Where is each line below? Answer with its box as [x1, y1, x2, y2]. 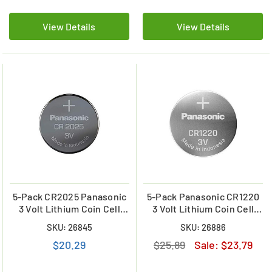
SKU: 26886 [180, 222, 226, 233]
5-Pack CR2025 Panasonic [12, 191, 127, 203]
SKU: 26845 [46, 222, 92, 233]
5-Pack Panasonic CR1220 [146, 191, 260, 203]
